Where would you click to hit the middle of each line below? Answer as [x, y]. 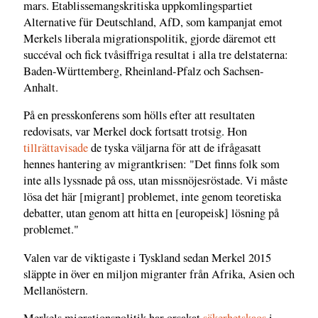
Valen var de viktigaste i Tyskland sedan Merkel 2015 [147, 257]
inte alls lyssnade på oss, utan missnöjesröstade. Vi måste [155, 181]
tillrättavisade [56, 148]
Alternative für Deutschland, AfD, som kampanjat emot [153, 22]
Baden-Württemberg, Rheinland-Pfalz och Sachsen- [144, 71]
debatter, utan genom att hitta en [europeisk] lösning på [151, 213]
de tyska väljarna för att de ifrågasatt [175, 148]
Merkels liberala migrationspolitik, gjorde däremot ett [150, 38]
